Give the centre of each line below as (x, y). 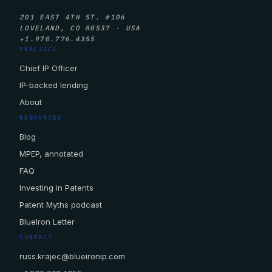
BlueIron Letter (47, 222)
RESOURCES (41, 117)
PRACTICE (39, 49)
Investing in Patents (56, 188)
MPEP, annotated (51, 154)
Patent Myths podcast (61, 205)
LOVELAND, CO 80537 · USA (80, 28)
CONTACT (36, 237)
